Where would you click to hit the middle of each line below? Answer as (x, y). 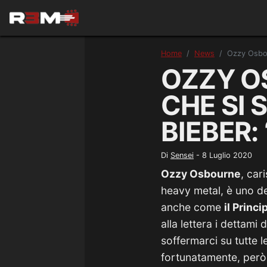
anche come (193, 207)
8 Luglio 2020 (227, 155)
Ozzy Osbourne (201, 174)
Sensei (182, 155)
